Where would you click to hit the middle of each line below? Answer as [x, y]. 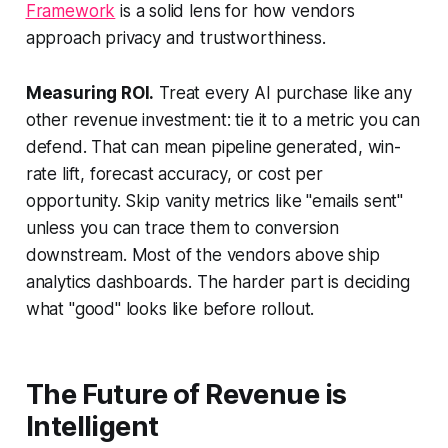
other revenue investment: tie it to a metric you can [222, 120]
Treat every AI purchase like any [283, 93]
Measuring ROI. [90, 93]
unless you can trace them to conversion [182, 228]
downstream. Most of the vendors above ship [202, 255]
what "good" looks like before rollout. [170, 309]
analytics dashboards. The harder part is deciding [217, 282]
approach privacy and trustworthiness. [175, 38]
